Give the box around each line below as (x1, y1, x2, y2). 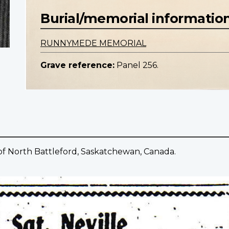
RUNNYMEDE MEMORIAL (40, 38, 146, 49)
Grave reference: (40, 60, 114, 71)
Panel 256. (117, 60, 158, 71)
